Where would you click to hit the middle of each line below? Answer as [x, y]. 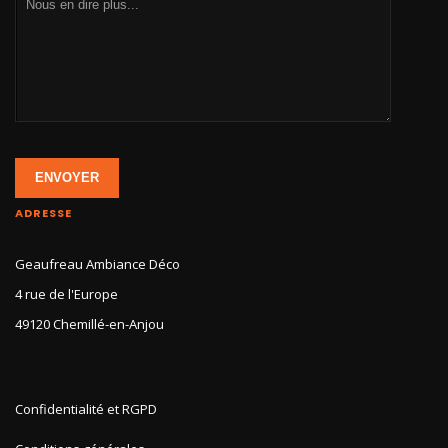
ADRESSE [43, 212]
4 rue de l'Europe [66, 293]
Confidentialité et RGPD [86, 408]
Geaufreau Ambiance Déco [97, 263]
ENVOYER [67, 177]
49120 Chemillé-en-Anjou [89, 323]
